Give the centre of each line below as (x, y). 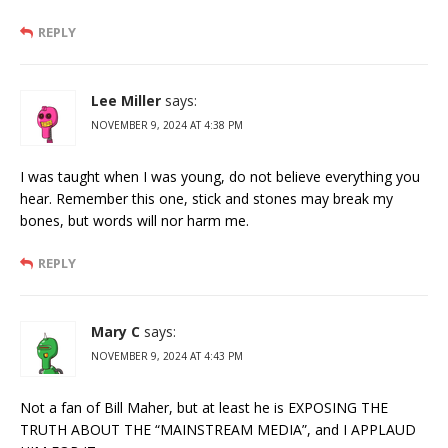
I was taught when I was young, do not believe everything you (220, 176)
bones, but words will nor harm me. (134, 220)
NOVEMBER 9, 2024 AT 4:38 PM (167, 124)
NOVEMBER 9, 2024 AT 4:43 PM (167, 355)
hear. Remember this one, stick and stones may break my (206, 198)
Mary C (115, 331)
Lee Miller (126, 100)
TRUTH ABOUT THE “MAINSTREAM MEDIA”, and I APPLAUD (218, 429)
